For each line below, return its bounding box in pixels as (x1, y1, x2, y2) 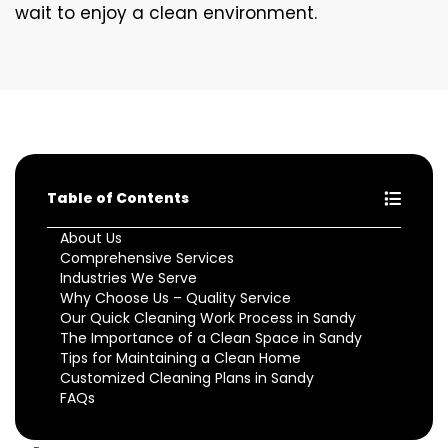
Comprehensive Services (60, 247, 234, 268)
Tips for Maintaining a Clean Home (60, 347, 301, 368)
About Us (60, 227, 122, 248)
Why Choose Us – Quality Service (60, 287, 291, 308)
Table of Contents (47, 187, 189, 208)
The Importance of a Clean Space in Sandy (60, 327, 362, 348)
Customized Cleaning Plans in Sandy (60, 367, 314, 388)
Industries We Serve (60, 267, 197, 288)
